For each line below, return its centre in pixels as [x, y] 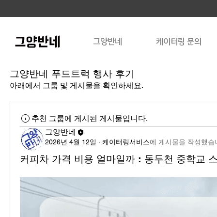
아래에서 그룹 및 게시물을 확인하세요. [77, 85]
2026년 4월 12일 [71, 142]
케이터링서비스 [126, 142]
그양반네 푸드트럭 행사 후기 [72, 74]
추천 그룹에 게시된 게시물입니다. [90, 118]
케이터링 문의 [178, 42]
